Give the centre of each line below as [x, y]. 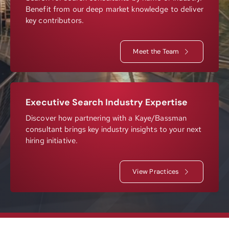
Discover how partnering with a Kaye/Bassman [106, 118]
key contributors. [55, 20]
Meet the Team [156, 51]
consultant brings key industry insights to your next [114, 129]
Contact [194, 58]
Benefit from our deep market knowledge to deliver [114, 9]
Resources [189, 16]
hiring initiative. [52, 141]
